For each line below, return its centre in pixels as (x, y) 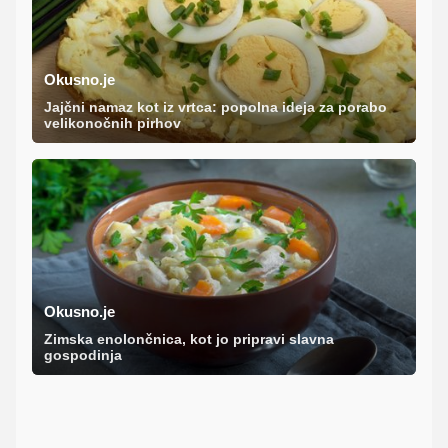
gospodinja (83, 354)
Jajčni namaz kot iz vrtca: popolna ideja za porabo (215, 106)
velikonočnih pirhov (112, 122)
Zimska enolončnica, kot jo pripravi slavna (189, 338)
